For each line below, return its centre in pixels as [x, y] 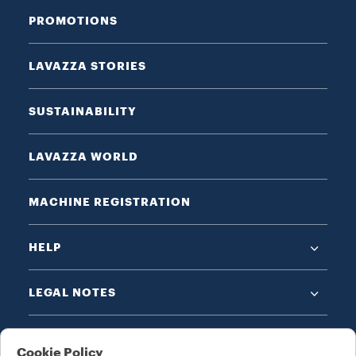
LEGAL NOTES [72, 292]
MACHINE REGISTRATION [110, 202]
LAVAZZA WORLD [83, 157]
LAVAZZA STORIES [87, 66]
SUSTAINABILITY [83, 111]
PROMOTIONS [73, 21]
